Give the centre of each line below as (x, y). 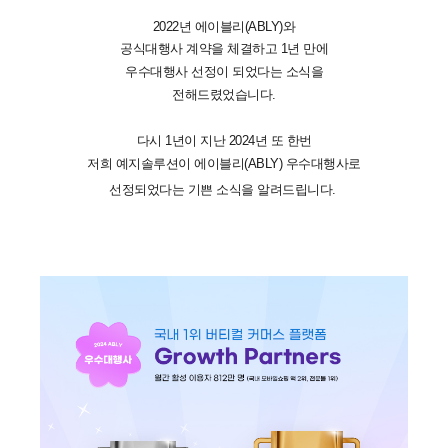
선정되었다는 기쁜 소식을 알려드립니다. (222, 189)
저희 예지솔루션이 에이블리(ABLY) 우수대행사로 (224, 163)
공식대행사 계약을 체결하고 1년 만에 (224, 48)
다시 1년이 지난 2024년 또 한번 (224, 140)
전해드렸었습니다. (224, 94)
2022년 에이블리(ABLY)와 (224, 26)
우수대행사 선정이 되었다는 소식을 (224, 71)
